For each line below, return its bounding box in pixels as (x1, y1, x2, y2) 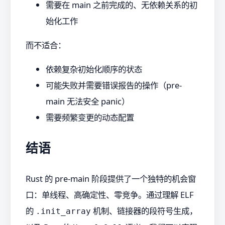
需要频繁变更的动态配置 (46, 111, 134, 124)
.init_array (36, 206, 91, 216)
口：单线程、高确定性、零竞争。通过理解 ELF (26, 188, 194, 200)
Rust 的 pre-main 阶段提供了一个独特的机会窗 (26, 172, 196, 184)
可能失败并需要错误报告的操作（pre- (46, 79, 182, 91)
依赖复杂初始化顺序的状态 (46, 63, 142, 75)
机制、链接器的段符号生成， (91, 204, 197, 216)
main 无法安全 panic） (46, 95, 130, 107)
